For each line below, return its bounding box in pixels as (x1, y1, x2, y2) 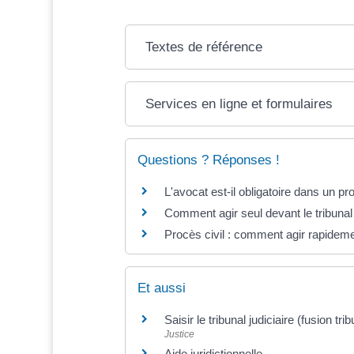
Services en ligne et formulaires (145, 96, 333, 111)
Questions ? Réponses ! (137, 152, 280, 168)
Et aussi (137, 281, 186, 296)
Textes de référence (145, 39, 263, 55)
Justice (164, 329, 194, 341)
